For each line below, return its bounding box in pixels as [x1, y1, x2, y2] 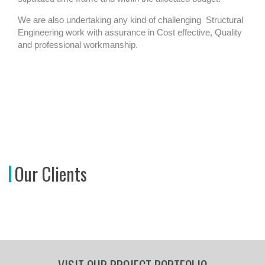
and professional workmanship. [18, 40, 138, 50]
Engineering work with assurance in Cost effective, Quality [18, 27, 242, 38]
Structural [206, 15, 243, 25]
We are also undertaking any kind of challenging [18, 15, 201, 25]
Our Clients [15, 160, 87, 188]
